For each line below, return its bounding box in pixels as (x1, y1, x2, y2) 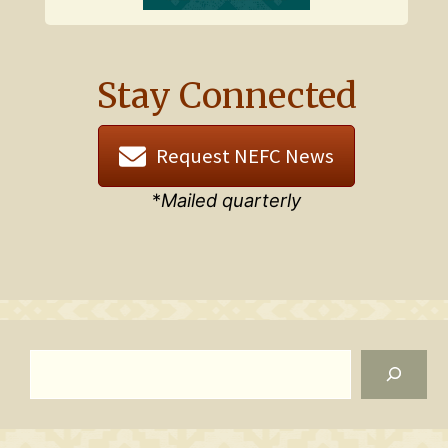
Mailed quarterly (161, 189, 301, 212)
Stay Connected (96, 74, 357, 119)
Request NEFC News (156, 143, 335, 170)
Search (29, 350, 90, 373)
